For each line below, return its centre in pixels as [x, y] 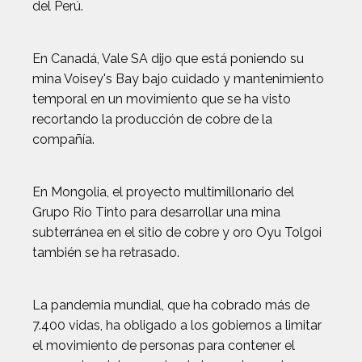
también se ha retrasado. [106, 253]
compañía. [63, 140]
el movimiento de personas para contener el [164, 346]
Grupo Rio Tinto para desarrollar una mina [156, 213]
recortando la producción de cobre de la [152, 120]
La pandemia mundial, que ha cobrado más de [171, 305]
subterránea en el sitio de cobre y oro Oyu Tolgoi [177, 233]
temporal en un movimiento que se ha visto [162, 99]
